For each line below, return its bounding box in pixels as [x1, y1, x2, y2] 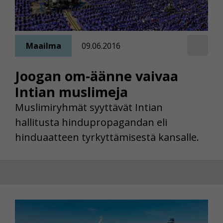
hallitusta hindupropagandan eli [15, 115, 167, 129]
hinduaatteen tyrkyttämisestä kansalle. [15, 130, 199, 144]
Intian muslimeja [15, 83, 128, 102]
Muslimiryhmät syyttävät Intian [15, 101, 163, 114]
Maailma [25, 40, 61, 51]
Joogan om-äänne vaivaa [15, 67, 178, 86]
